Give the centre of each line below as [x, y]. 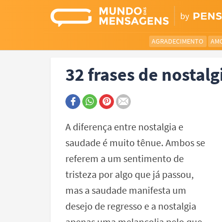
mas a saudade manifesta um [126, 190]
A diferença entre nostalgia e [124, 127]
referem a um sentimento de [125, 158]
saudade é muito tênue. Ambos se [135, 142]
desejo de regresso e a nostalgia [131, 206]
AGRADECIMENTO [177, 41]
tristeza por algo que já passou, [130, 174]
